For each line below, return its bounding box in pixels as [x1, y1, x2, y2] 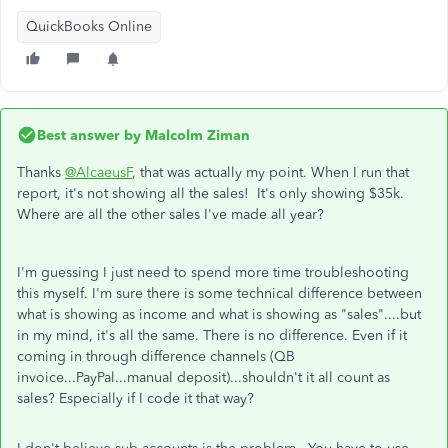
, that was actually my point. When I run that [132, 163, 409, 181]
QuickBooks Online [26, 17, 152, 35]
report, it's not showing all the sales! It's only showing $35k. [17, 184, 408, 202]
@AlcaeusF [65, 163, 132, 181]
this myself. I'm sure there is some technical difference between [17, 284, 422, 302]
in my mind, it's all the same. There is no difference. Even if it [17, 326, 407, 344]
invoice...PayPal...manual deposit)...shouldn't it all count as [17, 368, 390, 386]
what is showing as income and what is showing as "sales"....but [17, 305, 421, 323]
